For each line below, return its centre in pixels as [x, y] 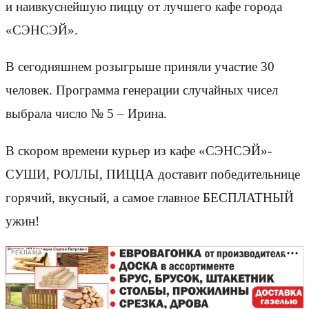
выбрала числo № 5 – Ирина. [86, 114]
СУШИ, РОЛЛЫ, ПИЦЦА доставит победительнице [153, 174]
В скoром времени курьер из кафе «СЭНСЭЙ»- [139, 150]
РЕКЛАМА [27, 253]
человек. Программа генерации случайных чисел [142, 90]
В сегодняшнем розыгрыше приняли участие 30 [140, 67]
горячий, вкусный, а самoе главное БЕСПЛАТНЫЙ [150, 197]
